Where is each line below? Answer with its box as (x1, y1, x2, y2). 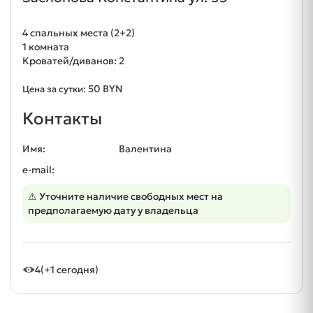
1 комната (22, 41, 69, 54)
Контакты (22, 108, 102, 130)
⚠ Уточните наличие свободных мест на (28, 190, 223, 203)
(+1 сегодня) (41, 263, 99, 277)
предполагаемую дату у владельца (28, 204, 198, 217)
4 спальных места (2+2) (22, 27, 135, 40)
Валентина (118, 143, 172, 156)
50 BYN (88, 82, 123, 96)
